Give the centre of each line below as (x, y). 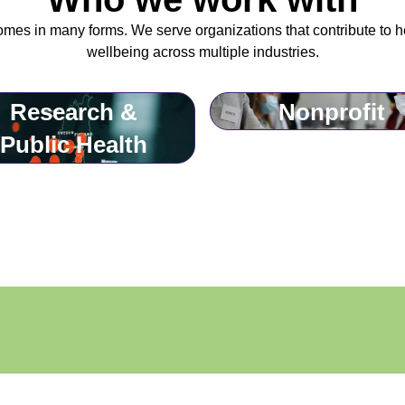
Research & (74, 112)
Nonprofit (331, 112)
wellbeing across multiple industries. (202, 52)
